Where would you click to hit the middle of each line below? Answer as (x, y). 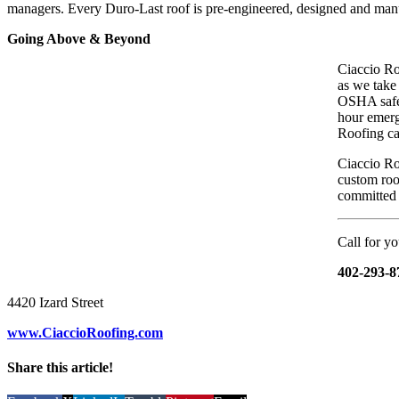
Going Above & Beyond (79, 38)
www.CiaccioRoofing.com (85, 332)
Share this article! (60, 367)
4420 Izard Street (55, 302)
